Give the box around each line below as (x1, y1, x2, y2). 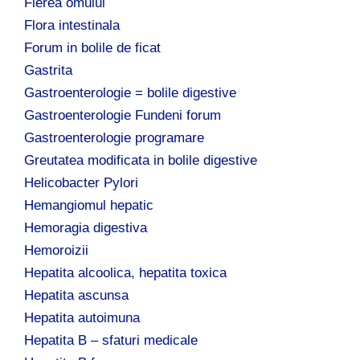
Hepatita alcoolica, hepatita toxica (24, 264, 227, 280)
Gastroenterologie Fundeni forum (24, 107, 221, 123)
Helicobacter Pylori (24, 174, 138, 190)
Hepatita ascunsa (24, 287, 129, 303)
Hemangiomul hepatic (24, 197, 153, 213)
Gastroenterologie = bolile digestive (24, 84, 236, 100)
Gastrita (24, 62, 72, 78)
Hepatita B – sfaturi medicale (24, 332, 198, 348)
